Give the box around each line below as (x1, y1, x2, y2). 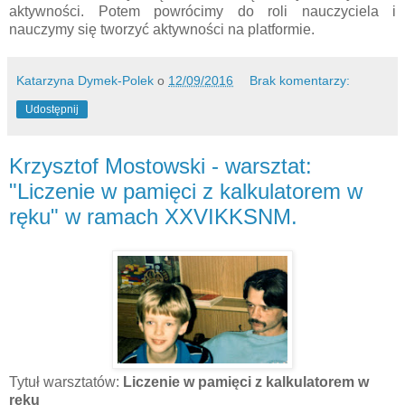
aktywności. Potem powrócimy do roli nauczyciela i (9, 3, 396, 19)
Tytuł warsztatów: (9, 374, 123, 391)
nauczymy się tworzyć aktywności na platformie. (9, 21, 315, 37)
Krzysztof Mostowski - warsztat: (9, 153, 312, 178)
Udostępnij (25, 102, 79, 116)
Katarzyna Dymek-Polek (16, 72, 154, 88)
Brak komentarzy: (250, 72, 351, 88)
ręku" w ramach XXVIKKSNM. (9, 203, 297, 229)
